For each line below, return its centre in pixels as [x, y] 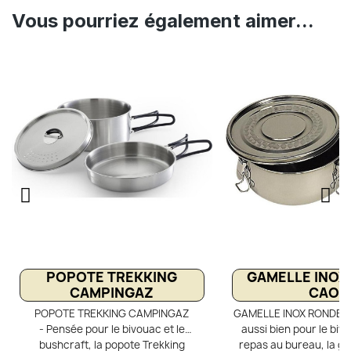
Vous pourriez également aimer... [163, 21]
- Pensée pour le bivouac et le [112, 329]
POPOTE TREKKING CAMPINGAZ [112, 313]
